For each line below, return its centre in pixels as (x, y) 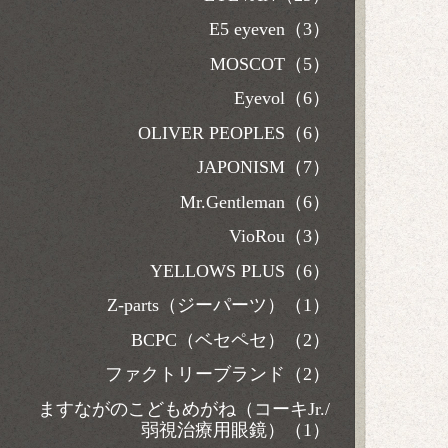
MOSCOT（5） (270, 63)
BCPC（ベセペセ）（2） (230, 339)
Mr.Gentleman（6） (255, 201)
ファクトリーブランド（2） (217, 374)
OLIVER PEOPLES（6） (234, 132)
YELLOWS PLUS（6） (240, 270)
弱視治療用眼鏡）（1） (235, 429)
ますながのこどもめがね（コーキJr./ (184, 408)
